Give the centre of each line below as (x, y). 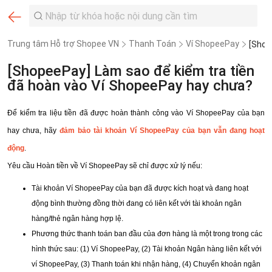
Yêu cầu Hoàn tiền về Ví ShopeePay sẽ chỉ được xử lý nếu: (105, 166)
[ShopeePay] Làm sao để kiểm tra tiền (131, 71)
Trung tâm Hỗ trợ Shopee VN (63, 44)
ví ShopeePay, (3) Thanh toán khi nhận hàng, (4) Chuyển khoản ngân (146, 264)
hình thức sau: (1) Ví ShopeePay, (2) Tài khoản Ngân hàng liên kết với (147, 249)
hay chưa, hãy (34, 131)
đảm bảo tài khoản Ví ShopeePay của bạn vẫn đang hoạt (162, 131)
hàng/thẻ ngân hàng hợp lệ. (77, 218)
